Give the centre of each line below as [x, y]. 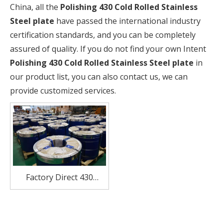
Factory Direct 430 [59, 177]
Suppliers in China [59, 204]
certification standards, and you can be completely [103, 35]
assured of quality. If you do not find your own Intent [108, 49]
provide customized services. [63, 91]
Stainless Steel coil [59, 190]
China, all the [35, 7]
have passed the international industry [127, 21]
